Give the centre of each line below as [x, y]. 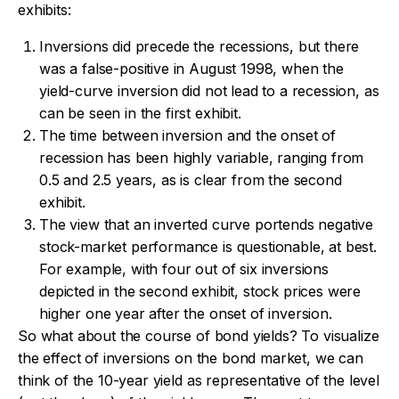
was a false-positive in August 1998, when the [191, 69]
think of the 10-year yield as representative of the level [199, 381]
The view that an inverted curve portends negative [207, 225]
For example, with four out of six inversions [184, 269]
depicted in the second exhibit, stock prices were [200, 292]
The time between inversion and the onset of [188, 136]
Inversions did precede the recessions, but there [199, 47]
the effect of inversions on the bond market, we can [191, 358]
